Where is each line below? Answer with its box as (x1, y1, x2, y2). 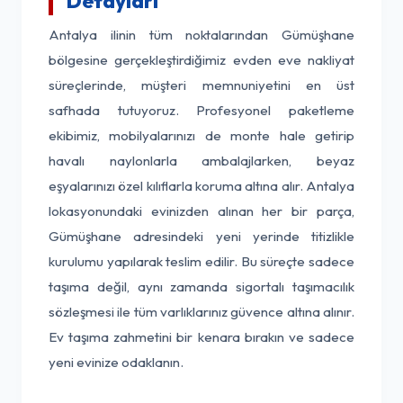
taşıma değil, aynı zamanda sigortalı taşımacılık (49, 278, 354, 295)
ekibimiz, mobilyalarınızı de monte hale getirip (49, 127, 354, 144)
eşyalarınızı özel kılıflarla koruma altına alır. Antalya (49, 177, 354, 194)
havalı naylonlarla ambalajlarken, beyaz (49, 152, 354, 169)
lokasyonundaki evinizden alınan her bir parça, (49, 202, 354, 219)
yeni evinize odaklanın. (49, 354, 184, 371)
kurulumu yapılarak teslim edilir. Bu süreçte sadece (49, 253, 354, 270)
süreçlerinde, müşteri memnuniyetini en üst (49, 76, 354, 94)
